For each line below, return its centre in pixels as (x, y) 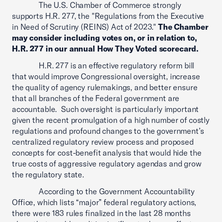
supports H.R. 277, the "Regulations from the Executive (108, 16)
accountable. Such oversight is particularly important (106, 109)
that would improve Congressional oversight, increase (106, 76)
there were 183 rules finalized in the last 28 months (101, 213)
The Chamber (183, 27)
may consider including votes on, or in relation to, (105, 38)
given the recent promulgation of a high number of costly (111, 120)
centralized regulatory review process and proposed (103, 142)
